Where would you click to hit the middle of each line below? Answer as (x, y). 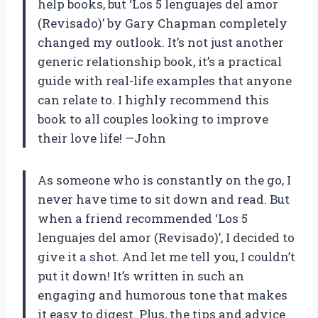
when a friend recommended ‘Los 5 (143, 219)
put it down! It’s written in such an (141, 276)
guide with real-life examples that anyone (165, 81)
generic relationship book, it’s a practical (160, 62)
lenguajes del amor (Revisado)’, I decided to (166, 238)
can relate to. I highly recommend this (153, 100)
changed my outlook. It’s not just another (161, 43)
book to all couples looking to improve (153, 119)
